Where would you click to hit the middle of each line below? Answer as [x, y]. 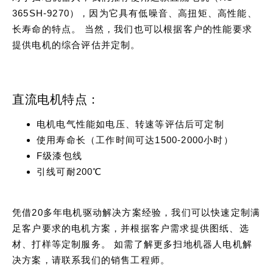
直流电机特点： [56, 99]
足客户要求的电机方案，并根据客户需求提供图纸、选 [131, 228]
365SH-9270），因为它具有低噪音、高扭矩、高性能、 [135, 13]
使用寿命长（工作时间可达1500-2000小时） [135, 140]
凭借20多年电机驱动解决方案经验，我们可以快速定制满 [136, 212]
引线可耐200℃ [69, 172]
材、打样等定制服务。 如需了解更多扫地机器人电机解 [132, 244]
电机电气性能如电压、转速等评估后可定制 [130, 124]
